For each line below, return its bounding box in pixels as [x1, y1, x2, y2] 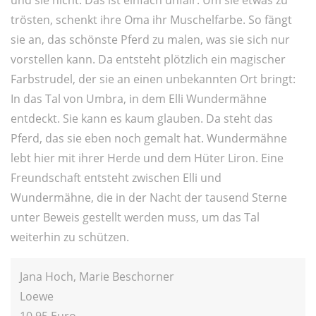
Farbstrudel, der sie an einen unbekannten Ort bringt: [11, 71, 296, 87]
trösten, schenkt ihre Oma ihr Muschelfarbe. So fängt [11, 11, 292, 28]
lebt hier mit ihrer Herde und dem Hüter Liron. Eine [11, 150, 284, 166]
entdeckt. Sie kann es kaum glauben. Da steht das [11, 110, 273, 126]
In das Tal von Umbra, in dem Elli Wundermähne [11, 90, 267, 107]
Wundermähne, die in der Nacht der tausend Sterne [11, 189, 287, 205]
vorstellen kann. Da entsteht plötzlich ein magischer [11, 51, 286, 67]
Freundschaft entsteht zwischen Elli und [11, 169, 221, 186]
